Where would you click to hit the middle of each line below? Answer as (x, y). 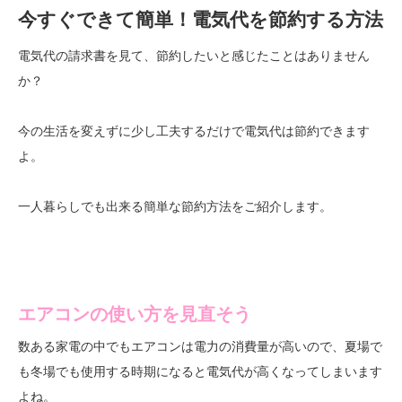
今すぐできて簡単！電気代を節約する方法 (201, 19)
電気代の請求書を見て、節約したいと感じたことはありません (194, 55)
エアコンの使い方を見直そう (135, 313)
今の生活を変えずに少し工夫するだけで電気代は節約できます (194, 130)
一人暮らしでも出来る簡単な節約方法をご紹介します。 (175, 205)
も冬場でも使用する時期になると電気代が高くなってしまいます (200, 371)
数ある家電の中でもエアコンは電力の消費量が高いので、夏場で (200, 345)
